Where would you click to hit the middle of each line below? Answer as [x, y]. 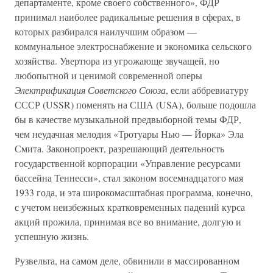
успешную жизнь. [52, 236]
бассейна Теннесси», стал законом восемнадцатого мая [129, 178]
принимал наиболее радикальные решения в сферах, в [128, 17]
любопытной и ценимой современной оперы [108, 75]
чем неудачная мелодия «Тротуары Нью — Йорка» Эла [129, 134]
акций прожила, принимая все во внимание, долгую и [128, 222]
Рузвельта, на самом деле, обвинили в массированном [127, 261]
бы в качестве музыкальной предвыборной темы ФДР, [128, 119]
